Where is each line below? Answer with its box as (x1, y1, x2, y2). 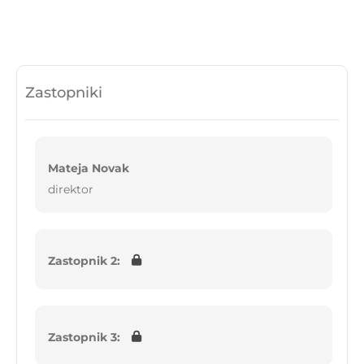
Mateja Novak (48, 161, 129, 176)
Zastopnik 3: (48, 330, 120, 345)
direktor (48, 182, 93, 197)
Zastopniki (25, 84, 102, 102)
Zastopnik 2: (48, 253, 120, 269)
